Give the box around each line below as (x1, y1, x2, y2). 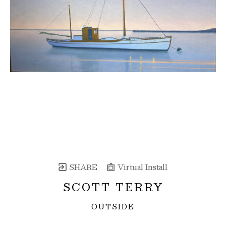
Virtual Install (115, 160, 167, 173)
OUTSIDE (91, 200, 135, 212)
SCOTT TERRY (63, 178, 163, 196)
